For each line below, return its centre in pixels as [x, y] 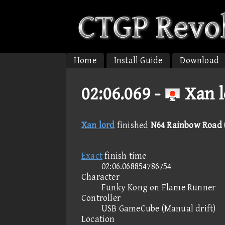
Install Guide [138, 61]
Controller [101, 198]
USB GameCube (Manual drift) [159, 209]
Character [100, 177]
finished [133, 125]
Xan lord [98, 125]
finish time [125, 156]
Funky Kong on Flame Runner [159, 188]
